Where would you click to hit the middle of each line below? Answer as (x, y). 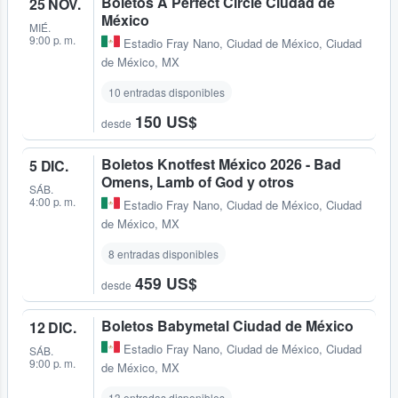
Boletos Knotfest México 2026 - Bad (221, 163)
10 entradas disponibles (167, 92)
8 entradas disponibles (163, 253)
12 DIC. (53, 327)
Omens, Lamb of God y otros (198, 181)
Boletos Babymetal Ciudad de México (227, 325)
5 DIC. (49, 165)
